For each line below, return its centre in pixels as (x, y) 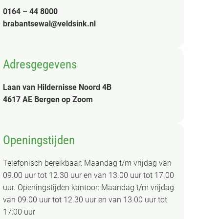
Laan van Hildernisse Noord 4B (57, 87)
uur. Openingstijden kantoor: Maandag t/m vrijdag (88, 187)
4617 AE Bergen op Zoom (48, 99)
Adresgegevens (40, 64)
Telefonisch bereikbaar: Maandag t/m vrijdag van (87, 163)
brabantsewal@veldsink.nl (49, 23)
